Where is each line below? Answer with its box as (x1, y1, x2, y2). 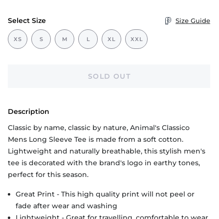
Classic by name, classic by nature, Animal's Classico (8, 123, 190, 132)
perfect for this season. (8, 170, 88, 179)
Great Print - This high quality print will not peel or (16, 190, 195, 199)
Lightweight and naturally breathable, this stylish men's (8, 147, 205, 156)
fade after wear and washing (16, 201, 117, 211)
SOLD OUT (88, 72, 131, 81)
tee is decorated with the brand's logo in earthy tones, (8, 158, 200, 168)
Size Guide (175, 17, 210, 25)
